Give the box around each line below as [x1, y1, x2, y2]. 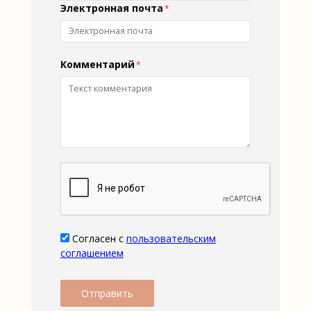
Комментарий [60, 57, 135, 71]
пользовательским [126, 231, 216, 245]
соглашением [60, 246, 124, 260]
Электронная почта [60, 1, 163, 15]
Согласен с [69, 231, 126, 245]
